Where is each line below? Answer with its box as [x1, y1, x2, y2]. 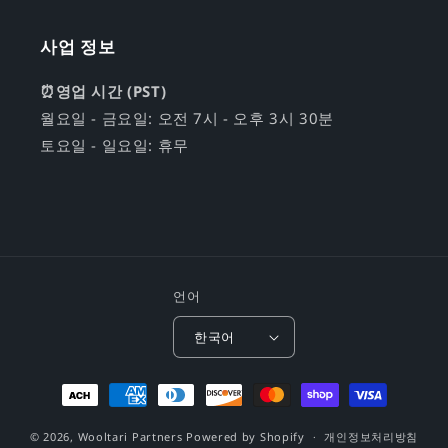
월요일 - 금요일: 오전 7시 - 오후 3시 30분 [40, 108, 334, 128]
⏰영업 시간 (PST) [40, 81, 167, 101]
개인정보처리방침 [324, 429, 419, 444]
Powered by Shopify [186, 428, 305, 444]
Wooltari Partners [77, 428, 183, 444]
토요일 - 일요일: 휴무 [40, 135, 189, 155]
